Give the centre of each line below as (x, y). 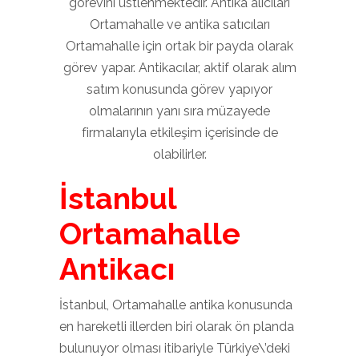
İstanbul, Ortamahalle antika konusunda (176, 305)
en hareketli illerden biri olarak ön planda (177, 327)
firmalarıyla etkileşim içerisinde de (179, 133)
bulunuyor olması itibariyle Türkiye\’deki (175, 348)
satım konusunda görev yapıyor (179, 89)
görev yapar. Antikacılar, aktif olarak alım (179, 68)
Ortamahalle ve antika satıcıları (179, 24)
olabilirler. (179, 154)
